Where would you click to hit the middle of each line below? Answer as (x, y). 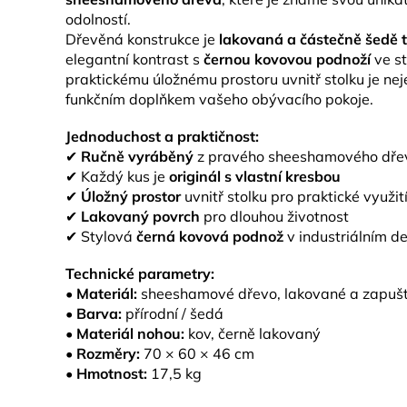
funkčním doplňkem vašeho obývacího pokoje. (219, 99)
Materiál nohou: (130, 333)
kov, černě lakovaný (253, 333)
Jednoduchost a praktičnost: (162, 136)
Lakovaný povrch (140, 216)
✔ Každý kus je (117, 176)
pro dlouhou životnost (274, 216)
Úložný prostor (131, 196)
